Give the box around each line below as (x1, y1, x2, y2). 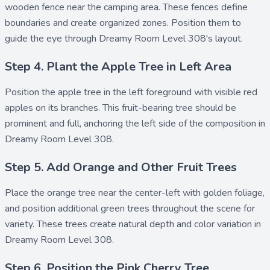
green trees (101, 202, 149, 215)
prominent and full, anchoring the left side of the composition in (5, 117, 265, 130)
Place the (5, 186, 47, 199)
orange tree (47, 186, 96, 199)
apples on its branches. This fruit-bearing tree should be (5, 101, 236, 115)
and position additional (5, 202, 101, 215)
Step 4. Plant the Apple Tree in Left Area (5, 58, 231, 75)
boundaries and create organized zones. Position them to (5, 16, 241, 30)
